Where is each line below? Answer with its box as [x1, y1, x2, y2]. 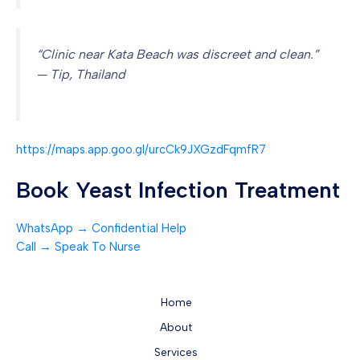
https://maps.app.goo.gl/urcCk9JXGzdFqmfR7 [16, 141, 266, 157]
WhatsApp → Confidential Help [16, 221, 186, 236]
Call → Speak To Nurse [16, 239, 141, 255]
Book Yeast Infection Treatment [16, 177, 340, 204]
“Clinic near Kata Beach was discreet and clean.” [36, 47, 318, 63]
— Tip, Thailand [36, 67, 125, 83]
